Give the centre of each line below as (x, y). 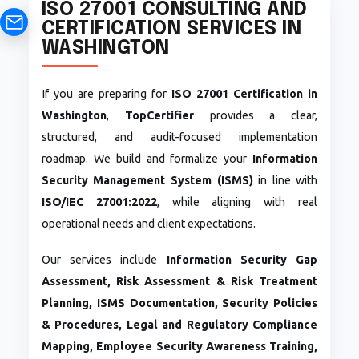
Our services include (104, 260)
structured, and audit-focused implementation (179, 137)
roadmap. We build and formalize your (147, 159)
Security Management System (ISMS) (147, 181)
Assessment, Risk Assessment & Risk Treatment (179, 282)
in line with (285, 181)
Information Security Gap (242, 260)
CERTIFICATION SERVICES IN (171, 30)
